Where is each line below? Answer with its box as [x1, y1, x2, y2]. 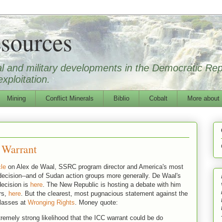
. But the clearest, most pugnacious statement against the [21, 189, 188, 197]
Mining [6, 94, 26, 102]
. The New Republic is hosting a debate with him [43, 180, 181, 188]
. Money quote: [75, 198, 118, 206]
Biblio [113, 94, 129, 102]
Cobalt [149, 94, 167, 102]
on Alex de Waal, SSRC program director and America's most [6, 163, 183, 170]
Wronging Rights [28, 198, 75, 206]
